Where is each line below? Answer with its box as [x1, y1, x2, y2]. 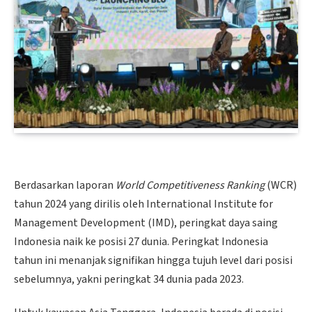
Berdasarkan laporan [14, 177, 116, 193]
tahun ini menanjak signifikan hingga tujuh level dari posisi [14, 252, 292, 268]
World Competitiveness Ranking [116, 177, 265, 193]
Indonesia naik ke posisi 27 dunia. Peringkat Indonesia [14, 233, 268, 249]
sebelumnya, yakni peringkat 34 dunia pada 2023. [14, 271, 244, 287]
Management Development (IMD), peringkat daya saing [14, 214, 278, 231]
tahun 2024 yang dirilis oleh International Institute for [14, 196, 273, 212]
